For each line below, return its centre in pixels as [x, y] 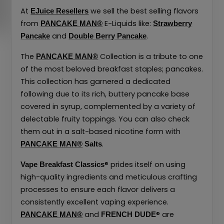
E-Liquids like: [128, 23]
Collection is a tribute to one [151, 56]
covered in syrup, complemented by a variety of [108, 106]
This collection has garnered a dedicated [96, 81]
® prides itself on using [145, 164]
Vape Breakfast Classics [63, 164]
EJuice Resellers [60, 11]
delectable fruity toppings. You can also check [105, 119]
